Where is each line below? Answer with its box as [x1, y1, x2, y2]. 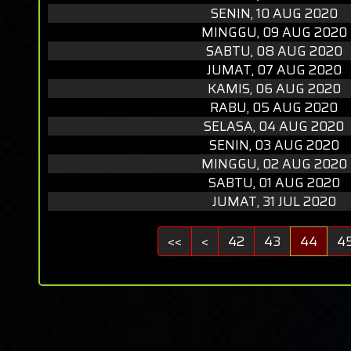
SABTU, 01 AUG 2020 [208, 172, 340, 193]
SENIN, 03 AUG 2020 [208, 135, 339, 155]
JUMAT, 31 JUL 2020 [212, 191, 336, 212]
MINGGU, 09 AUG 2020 [201, 22, 347, 42]
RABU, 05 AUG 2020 [210, 97, 338, 118]
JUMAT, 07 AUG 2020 [206, 60, 342, 80]
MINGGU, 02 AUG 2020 [201, 154, 347, 174]
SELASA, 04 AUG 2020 [204, 116, 344, 136]
